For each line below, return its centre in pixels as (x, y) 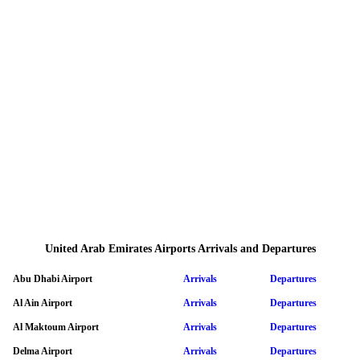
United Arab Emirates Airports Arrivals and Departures (180, 249)
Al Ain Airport (43, 303)
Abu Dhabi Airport (53, 278)
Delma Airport (43, 351)
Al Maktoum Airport (56, 327)
